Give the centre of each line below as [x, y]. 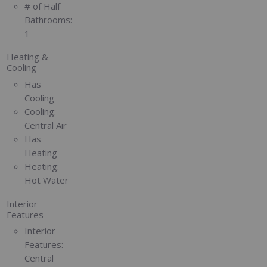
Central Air [46, 125]
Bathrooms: [49, 19]
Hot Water [47, 180]
